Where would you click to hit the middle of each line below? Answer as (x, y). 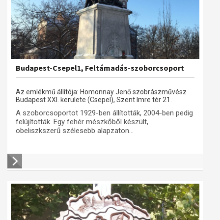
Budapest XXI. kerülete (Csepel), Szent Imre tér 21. (94, 100)
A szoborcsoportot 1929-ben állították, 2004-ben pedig (104, 113)
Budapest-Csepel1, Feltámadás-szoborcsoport (100, 68)
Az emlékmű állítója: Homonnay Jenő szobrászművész (101, 92)
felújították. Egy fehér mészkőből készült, (82, 122)
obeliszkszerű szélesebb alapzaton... (75, 131)
